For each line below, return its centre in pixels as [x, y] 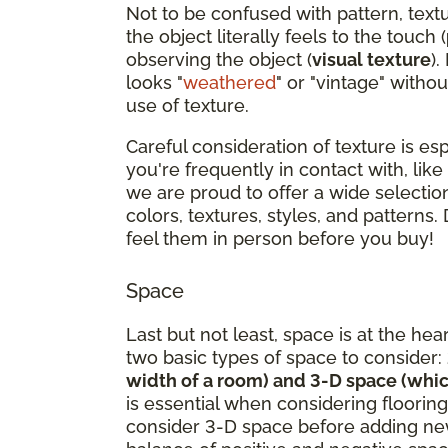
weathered [229, 82]
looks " [154, 82]
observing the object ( [219, 59]
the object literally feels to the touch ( [286, 36]
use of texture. [187, 105]
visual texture [371, 59]
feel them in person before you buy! [280, 238]
